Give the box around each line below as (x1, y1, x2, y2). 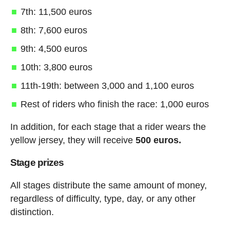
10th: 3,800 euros (20, 62, 92, 72)
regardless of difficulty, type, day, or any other (10, 193, 196, 204)
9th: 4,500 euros (20, 43, 87, 54)
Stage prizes (10, 157, 64, 168)
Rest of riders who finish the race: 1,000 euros (20, 99, 209, 109)
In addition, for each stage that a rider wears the (10, 121, 206, 132)
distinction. (10, 206, 54, 217)
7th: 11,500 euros (20, 6, 92, 17)
